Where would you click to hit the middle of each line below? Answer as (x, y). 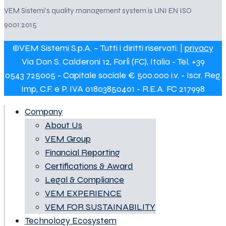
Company (44, 111)
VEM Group (68, 138)
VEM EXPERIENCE (83, 193)
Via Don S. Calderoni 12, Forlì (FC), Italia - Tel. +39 (113, 61)
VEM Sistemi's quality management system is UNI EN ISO (98, 10)
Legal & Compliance (84, 179)
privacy (199, 48)
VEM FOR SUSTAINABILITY (100, 207)
